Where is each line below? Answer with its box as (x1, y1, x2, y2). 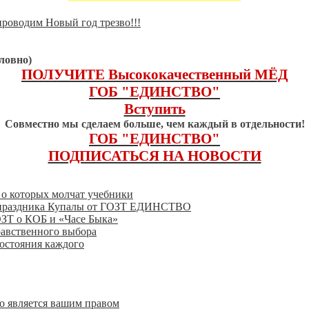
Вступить (123, 101, 186, 118)
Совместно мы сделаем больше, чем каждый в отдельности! (4, 118, 305, 130)
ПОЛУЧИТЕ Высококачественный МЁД (21, 66, 288, 83)
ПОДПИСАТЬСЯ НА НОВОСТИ (48, 148, 261, 165)
